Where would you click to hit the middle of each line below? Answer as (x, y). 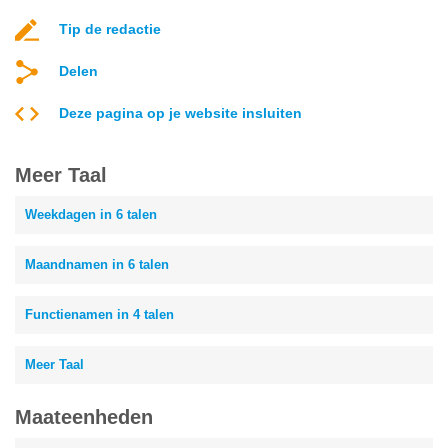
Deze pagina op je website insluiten (180, 113)
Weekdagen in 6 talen (91, 214)
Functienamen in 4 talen (99, 314)
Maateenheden (84, 417)
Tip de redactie (110, 29)
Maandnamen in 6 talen (97, 264)
